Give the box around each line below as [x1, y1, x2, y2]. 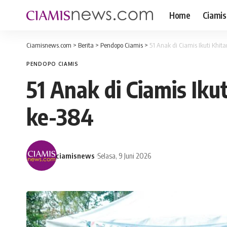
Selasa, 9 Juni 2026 [97, 150, 152, 160]
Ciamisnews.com [26, 41, 71, 49]
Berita [78, 41, 94, 49]
